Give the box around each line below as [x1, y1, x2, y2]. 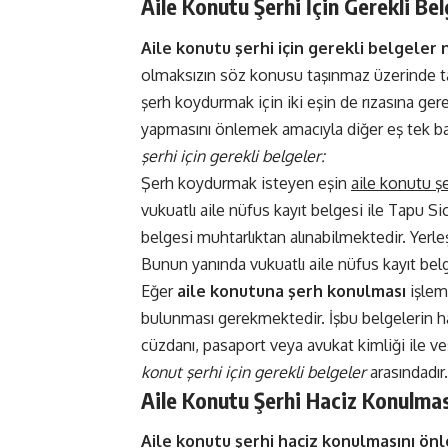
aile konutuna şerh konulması [177, 280, 406, 301]
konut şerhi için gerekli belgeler [141, 361, 366, 382]
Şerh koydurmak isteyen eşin [141, 172, 351, 193]
